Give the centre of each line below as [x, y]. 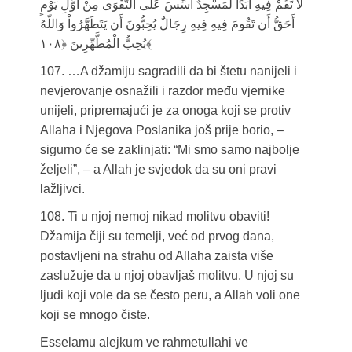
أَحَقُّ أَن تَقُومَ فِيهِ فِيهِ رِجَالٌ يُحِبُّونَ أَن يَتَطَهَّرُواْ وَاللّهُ [167, 24]
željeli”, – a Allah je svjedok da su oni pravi [158, 170]
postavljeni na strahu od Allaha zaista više [156, 256]
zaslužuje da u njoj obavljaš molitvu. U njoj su [167, 276]
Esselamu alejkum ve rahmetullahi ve [144, 343]
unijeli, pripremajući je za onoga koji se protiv [165, 111]
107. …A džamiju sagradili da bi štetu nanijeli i [168, 71]
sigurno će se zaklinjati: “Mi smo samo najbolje [169, 150]
